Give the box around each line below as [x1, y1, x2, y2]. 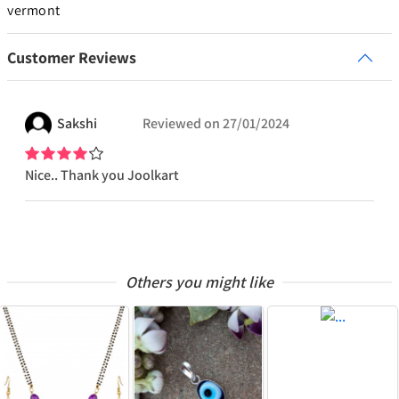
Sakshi [57, 114, 97, 134]
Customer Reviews [7, 47, 136, 69]
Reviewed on [142, 114, 220, 134]
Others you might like [126, 272, 273, 293]
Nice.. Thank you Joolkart [25, 166, 179, 185]
